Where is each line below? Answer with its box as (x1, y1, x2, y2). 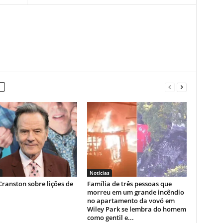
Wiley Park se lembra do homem (87, 204, 186, 214)
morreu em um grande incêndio (87, 187, 184, 197)
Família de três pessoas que (87, 179, 172, 188)
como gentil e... (87, 213, 134, 222)
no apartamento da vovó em (87, 196, 175, 205)
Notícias (89, 169, 110, 176)
